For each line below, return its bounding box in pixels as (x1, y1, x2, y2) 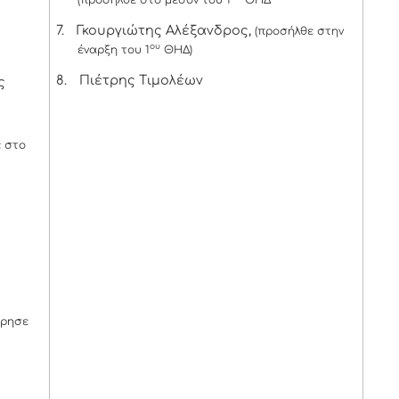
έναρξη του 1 (77, 43, 150, 56)
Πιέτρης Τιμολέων (78, 73, 203, 88)
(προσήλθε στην (254, 24, 344, 37)
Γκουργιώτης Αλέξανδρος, (76, 22, 255, 37)
